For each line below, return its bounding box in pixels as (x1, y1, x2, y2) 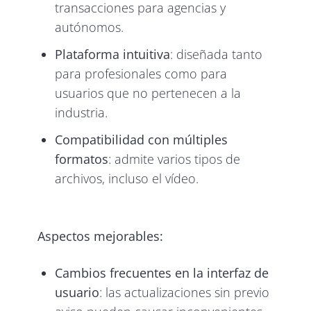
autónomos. (55, 19, 124, 36)
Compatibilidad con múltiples (55, 131, 228, 148)
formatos (55, 150, 109, 167)
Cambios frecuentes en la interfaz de (55, 264, 269, 281)
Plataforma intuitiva (55, 45, 171, 62)
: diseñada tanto (170, 45, 263, 62)
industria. (55, 103, 108, 121)
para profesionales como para (55, 65, 228, 82)
